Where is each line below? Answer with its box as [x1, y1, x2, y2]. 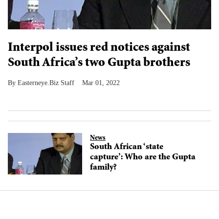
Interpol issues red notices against [8, 42, 190, 55]
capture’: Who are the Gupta [90, 153, 196, 162]
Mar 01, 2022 [82, 79, 120, 87]
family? [90, 163, 117, 173]
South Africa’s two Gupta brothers [8, 57, 190, 70]
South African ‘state [90, 143, 163, 152]
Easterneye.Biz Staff [18, 79, 74, 87]
